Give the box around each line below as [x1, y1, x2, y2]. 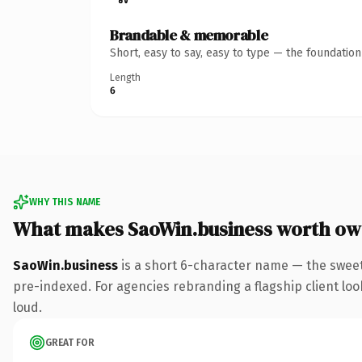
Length [110, 71, 141, 83]
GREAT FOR [45, 336, 95, 348]
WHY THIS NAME [29, 196, 100, 208]
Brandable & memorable [110, 24, 268, 45]
